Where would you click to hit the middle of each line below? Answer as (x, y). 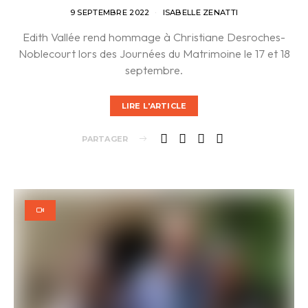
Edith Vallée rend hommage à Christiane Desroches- (154, 37)
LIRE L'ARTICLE (154, 106)
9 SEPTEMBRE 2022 (110, 13)
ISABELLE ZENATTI (200, 13)
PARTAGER (104, 139)
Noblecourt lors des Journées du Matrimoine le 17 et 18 (154, 54)
